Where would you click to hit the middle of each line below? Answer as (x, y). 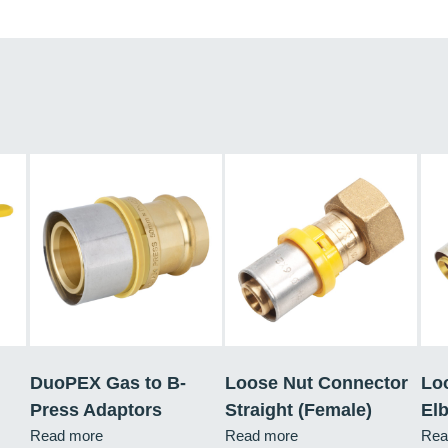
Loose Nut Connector (316, 382)
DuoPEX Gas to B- (108, 382)
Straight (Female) (298, 409)
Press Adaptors (96, 409)
